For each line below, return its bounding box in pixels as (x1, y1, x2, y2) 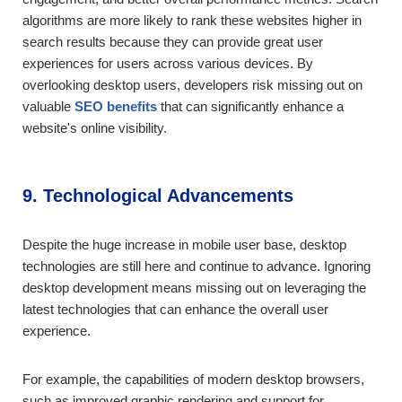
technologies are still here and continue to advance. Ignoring (22, 258, 371, 275)
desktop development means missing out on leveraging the (22, 280, 366, 296)
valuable (22, 99, 74, 115)
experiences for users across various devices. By (22, 56, 313, 72)
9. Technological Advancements (22, 186, 293, 206)
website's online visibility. (22, 120, 167, 136)
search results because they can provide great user (22, 34, 323, 50)
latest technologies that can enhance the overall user (22, 301, 328, 318)
